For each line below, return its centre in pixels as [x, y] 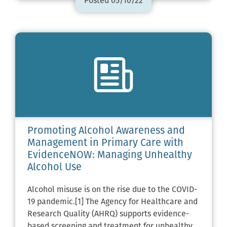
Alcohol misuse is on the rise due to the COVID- [112, 190]
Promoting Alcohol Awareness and [106, 131]
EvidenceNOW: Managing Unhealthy [110, 156]
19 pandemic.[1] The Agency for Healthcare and [112, 202]
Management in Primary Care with [105, 144]
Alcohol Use [54, 168]
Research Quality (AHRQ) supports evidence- [108, 215]
